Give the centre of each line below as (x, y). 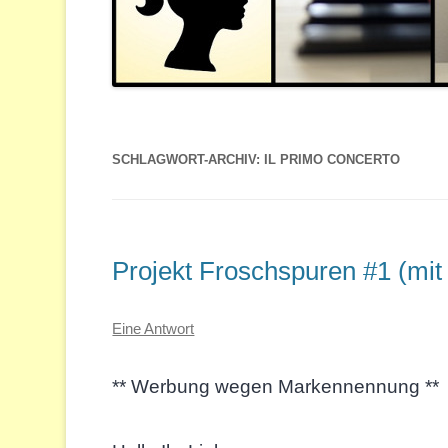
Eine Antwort (153, 329)
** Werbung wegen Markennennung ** (276, 387)
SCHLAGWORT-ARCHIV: (188, 159)
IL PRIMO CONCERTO (332, 159)
